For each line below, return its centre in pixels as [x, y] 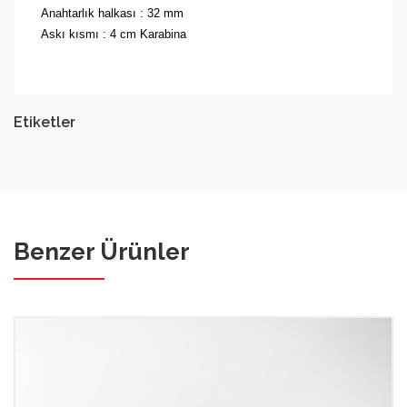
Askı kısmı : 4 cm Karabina [115, 35]
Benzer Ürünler [102, 252]
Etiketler [45, 123]
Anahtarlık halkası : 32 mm [114, 14]
